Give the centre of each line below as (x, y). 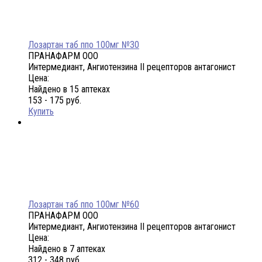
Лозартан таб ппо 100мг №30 (84, 45)
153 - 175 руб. (55, 101)
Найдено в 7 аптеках (67, 249)
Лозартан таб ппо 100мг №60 (84, 205)
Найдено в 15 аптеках (69, 89)
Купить (41, 112)
